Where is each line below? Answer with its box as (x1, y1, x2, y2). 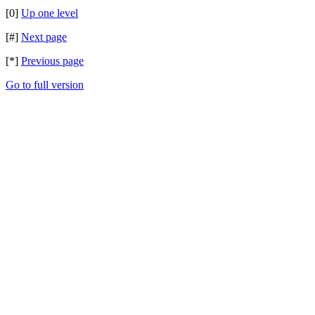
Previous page (21, 55, 84, 67)
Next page (21, 31, 67, 43)
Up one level (21, 7, 78, 19)
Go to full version (6, 79, 84, 91)
